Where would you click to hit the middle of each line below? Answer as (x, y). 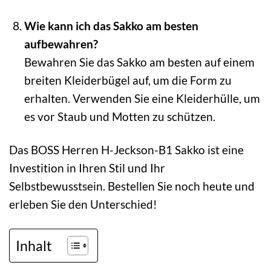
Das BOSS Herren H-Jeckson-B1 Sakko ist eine (126, 150)
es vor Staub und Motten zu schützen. (119, 117)
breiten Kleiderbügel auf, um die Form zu (128, 80)
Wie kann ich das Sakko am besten (111, 26)
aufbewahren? (61, 44)
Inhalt (34, 245)
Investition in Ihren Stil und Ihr (87, 168)
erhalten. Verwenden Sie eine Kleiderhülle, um (142, 99)
